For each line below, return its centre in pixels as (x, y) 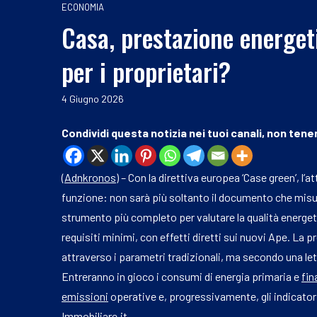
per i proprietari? (146, 71)
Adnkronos (90, 177)
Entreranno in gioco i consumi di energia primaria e (181, 276)
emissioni (85, 296)
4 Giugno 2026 (93, 98)
